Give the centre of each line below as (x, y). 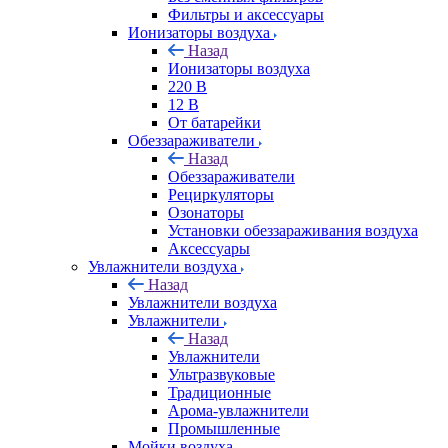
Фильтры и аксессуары (246, 14)
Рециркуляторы (221, 194)
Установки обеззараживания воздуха (293, 230)
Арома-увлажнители (238, 410)
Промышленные (224, 428)
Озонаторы (206, 212)
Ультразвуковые (221, 374)
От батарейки (214, 122)
